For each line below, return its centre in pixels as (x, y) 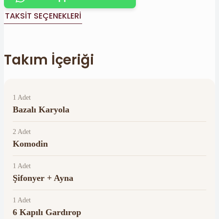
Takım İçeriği (49, 60)
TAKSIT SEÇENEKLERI (43, 16)
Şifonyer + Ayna (43, 178)
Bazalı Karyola (41, 109)
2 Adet (22, 132)
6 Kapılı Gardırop (47, 212)
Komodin (30, 144)
